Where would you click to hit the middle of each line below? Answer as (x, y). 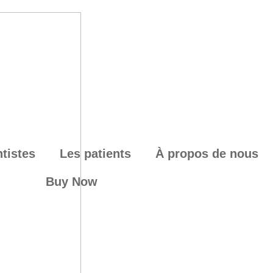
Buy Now (72, 182)
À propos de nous (207, 154)
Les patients (95, 154)
